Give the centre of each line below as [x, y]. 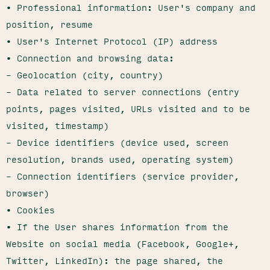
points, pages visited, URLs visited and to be [128, 108]
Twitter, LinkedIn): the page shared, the [115, 260]
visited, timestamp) [58, 125]
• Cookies [30, 210]
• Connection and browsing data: [90, 58]
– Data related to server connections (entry [123, 92]
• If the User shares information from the [117, 227]
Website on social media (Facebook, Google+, [123, 243]
